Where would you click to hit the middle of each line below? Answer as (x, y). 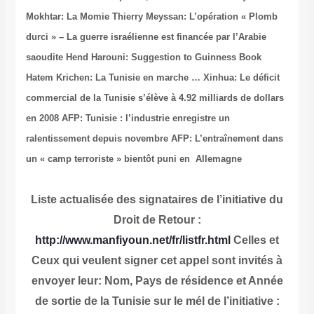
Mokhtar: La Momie (69, 17)
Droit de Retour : (157, 220)
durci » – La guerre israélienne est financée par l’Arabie (146, 37)
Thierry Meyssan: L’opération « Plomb (194, 17)
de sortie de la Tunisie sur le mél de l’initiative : (157, 301)
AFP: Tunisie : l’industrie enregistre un (145, 118)
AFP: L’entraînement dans (225, 139)
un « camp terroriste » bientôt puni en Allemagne (134, 159)
